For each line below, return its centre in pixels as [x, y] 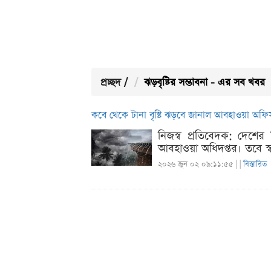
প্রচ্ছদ [111, 83]
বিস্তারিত [255, 165]
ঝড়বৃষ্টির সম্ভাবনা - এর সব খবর [204, 83]
